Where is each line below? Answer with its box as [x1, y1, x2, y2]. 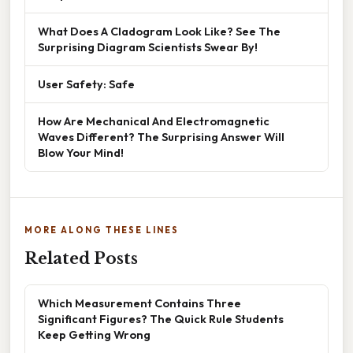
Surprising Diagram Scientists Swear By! [38, 39, 258, 54]
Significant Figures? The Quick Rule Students [38, 310, 284, 326]
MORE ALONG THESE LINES [24, 224, 179, 236]
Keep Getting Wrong [38, 326, 150, 342]
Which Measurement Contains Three [38, 295, 241, 310]
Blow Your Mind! [38, 144, 124, 160]
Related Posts [24, 248, 138, 268]
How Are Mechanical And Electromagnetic [38, 113, 269, 128]
